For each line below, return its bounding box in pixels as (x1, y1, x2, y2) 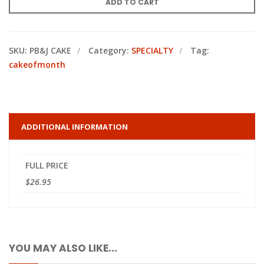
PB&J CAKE (29, 45, 71, 56)
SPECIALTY (131, 45, 173, 56)
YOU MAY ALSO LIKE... (9, 241, 117, 255)
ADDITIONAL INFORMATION (21, 121, 128, 132)
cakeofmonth (9, 59, 65, 70)
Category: (88, 45, 131, 56)
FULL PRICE (25, 160, 68, 171)
